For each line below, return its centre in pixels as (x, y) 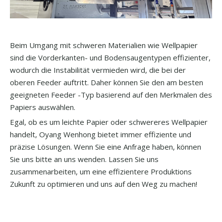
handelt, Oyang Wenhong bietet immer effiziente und (101, 134)
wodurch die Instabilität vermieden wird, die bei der (98, 70)
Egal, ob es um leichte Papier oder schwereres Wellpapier (109, 122)
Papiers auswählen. (43, 107)
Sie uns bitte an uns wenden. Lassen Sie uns (84, 159)
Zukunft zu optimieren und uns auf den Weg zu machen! (104, 184)
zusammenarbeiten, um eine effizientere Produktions (101, 171)
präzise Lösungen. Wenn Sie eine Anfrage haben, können (106, 146)
